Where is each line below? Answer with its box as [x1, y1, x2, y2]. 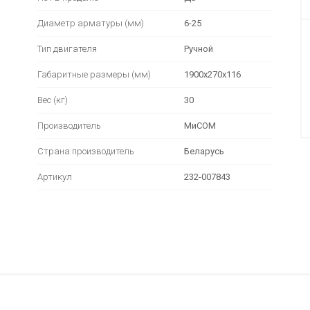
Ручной [184, 44, 213, 54]
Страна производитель [37, 146, 134, 156]
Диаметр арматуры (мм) [37, 18, 144, 28]
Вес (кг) [37, 95, 68, 105]
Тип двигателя [37, 44, 97, 54]
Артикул [37, 172, 72, 182]
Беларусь [184, 146, 224, 156]
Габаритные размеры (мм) [37, 69, 151, 80]
